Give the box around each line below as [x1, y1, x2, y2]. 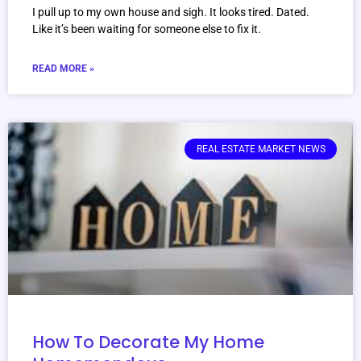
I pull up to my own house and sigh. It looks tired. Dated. [32, 6, 309, 19]
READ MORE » [32, 63, 94, 75]
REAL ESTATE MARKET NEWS [196, 143, 326, 156]
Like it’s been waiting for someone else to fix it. [32, 23, 261, 36]
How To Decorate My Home [32, 330, 264, 355]
